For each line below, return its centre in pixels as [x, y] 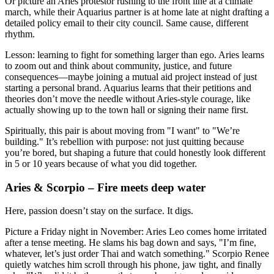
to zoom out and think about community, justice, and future [118, 65]
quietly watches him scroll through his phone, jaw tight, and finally [133, 265]
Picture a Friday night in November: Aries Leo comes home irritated [136, 232]
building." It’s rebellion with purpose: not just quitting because [124, 141]
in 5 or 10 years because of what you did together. [101, 163]
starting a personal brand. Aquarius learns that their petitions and [128, 87]
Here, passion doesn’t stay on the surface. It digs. [99, 211]
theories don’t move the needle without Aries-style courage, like [128, 98]
